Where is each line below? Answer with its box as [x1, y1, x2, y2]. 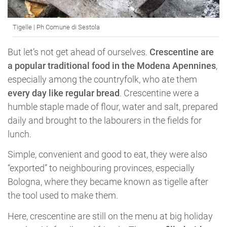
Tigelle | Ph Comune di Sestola [13, 23, 100, 31]
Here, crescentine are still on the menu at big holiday [8, 210, 213, 221]
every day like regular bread [8, 87, 120, 98]
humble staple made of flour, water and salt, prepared [8, 101, 218, 112]
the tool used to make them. [8, 190, 118, 201]
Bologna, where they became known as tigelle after [8, 176, 208, 187]
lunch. [8, 128, 31, 139]
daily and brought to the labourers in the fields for [8, 115, 202, 126]
